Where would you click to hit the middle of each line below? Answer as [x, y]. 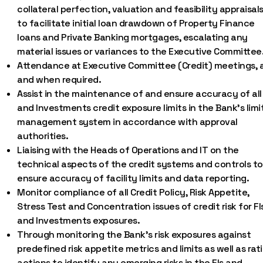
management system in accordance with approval [127, 122]
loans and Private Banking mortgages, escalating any [132, 37]
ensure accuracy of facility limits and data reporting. [133, 178]
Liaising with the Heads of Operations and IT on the [128, 150]
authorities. [43, 136]
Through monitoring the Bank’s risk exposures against [134, 235]
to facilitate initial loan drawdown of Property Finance [136, 23]
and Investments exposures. [79, 220]
